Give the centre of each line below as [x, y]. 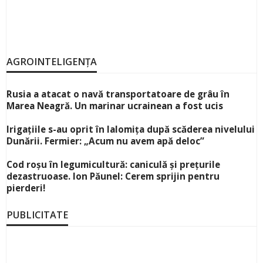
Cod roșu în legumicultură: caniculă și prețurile [113, 165]
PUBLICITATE [37, 215]
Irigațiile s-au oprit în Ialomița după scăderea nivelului [131, 129]
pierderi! [26, 188]
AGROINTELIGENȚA [52, 62]
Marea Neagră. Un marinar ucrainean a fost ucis [115, 106]
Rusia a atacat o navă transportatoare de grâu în [118, 94]
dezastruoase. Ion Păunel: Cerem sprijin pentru [113, 176]
